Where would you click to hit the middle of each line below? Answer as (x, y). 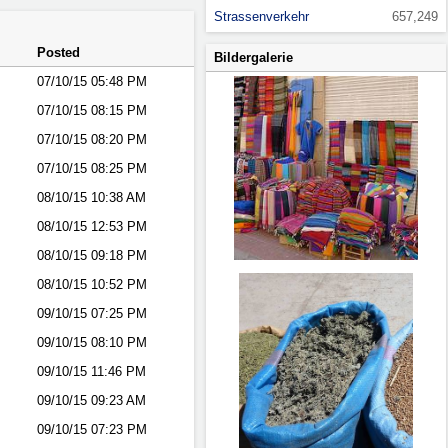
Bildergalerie (253, 57)
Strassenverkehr (261, 16)
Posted (58, 52)
